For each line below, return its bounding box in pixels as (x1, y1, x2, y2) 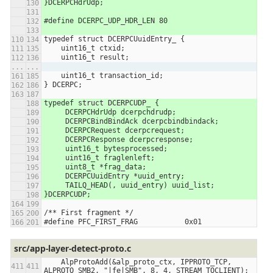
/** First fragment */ (44, 208, 133, 218)
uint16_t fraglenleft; (65, 154, 155, 163)
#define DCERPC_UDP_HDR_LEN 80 (44, 16, 168, 26)
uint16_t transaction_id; (61, 71, 163, 80)
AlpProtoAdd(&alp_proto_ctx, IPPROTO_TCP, (44, 257, 61, 266)
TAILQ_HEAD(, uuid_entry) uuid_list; (65, 181, 214, 190)
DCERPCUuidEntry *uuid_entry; (65, 172, 185, 181)
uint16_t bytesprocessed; (65, 144, 168, 154)
